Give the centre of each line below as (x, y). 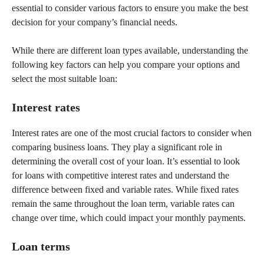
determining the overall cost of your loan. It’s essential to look (126, 161)
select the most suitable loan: (65, 79)
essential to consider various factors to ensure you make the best (130, 8)
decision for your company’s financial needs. (95, 22)
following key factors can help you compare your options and (126, 65)
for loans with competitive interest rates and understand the (121, 175)
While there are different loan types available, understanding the (130, 50)
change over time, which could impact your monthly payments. (129, 218)
